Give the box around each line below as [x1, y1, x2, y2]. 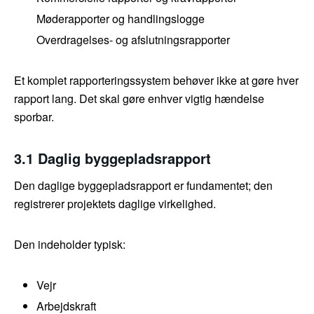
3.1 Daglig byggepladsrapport [14, 148, 211, 169]
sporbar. [14, 109, 54, 125]
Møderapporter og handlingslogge [36, 11, 205, 27]
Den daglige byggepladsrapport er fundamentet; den [14, 177, 273, 194]
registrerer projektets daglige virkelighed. [14, 196, 216, 212]
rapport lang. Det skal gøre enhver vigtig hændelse [14, 90, 264, 107]
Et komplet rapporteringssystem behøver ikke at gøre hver [14, 72, 299, 89]
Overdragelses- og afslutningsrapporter [36, 32, 230, 48]
